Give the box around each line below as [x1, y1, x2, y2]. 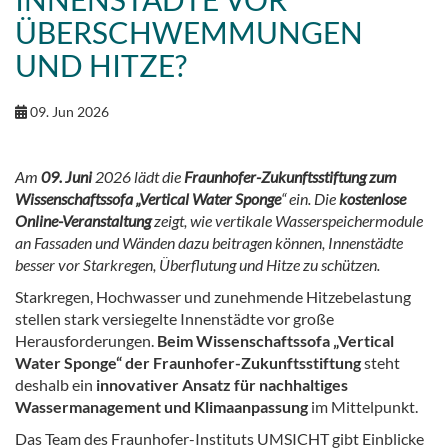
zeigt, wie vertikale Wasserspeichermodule [151, 211, 423, 230]
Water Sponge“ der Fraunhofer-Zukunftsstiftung [15, 353, 361, 372]
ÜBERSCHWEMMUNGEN [15, 14, 363, 50]
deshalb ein [15, 375, 96, 394]
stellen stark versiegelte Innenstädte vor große [15, 309, 334, 328]
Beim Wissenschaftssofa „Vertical [157, 331, 394, 350]
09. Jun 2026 [27, 103, 109, 120]
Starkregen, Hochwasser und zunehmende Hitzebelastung [15, 287, 411, 306]
